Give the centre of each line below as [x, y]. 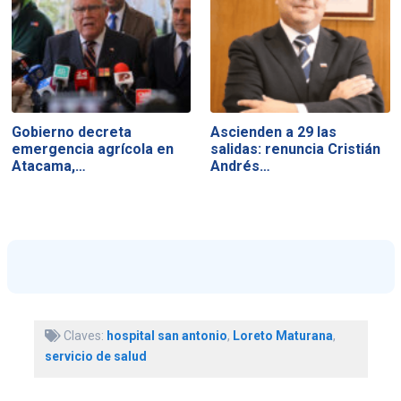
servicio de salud [95, 356]
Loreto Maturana [282, 335]
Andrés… [241, 166]
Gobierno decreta [71, 132]
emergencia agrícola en [92, 149]
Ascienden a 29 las [274, 132]
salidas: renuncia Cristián [296, 149]
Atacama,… [48, 166]
